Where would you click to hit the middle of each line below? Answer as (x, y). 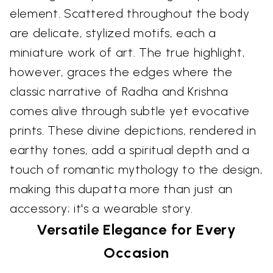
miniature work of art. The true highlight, (128, 53)
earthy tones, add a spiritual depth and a (130, 150)
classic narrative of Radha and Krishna (119, 92)
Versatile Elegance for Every (136, 230)
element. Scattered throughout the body (130, 14)
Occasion (136, 253)
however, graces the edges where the (121, 72)
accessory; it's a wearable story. (101, 209)
